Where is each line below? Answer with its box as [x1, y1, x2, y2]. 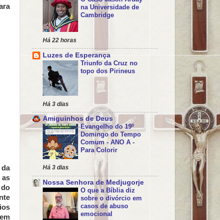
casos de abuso [81, 202, 128, 210]
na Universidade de [81, 3, 139, 11]
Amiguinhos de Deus [43, 115, 113, 123]
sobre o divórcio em [81, 194, 142, 202]
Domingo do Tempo [81, 131, 141, 138]
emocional [81, 210, 112, 218]
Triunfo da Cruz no [81, 59, 137, 67]
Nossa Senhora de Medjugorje [43, 179, 144, 187]
